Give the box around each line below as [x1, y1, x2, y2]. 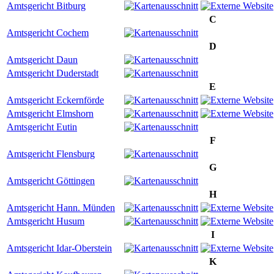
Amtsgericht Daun [7, 54, 78, 65]
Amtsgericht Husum [7, 215, 84, 226]
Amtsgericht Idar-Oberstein [7, 242, 112, 253]
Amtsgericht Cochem [7, 27, 89, 38]
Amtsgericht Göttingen [7, 175, 95, 186]
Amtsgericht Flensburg [7, 148, 95, 159]
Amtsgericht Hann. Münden [7, 202, 115, 213]
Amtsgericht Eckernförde [7, 94, 104, 105]
